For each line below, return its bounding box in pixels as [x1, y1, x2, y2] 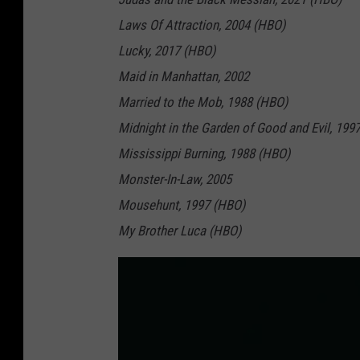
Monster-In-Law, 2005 [118, 171, 231, 188]
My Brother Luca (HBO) [118, 223, 241, 239]
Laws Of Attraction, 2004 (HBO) [118, 17, 285, 34]
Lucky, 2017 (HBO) [118, 43, 215, 59]
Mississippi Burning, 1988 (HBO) [118, 145, 290, 162]
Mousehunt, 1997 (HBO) [118, 197, 245, 214]
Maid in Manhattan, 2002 [118, 68, 249, 85]
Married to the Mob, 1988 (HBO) [118, 94, 288, 111]
